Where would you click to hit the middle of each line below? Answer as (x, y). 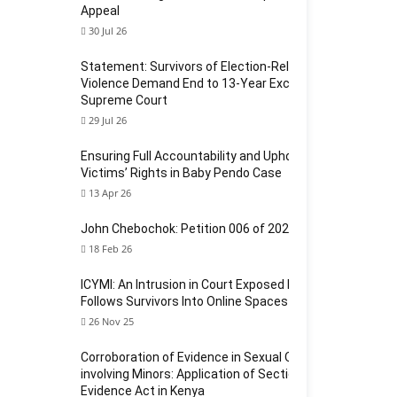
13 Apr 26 (110, 193)
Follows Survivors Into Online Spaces (184, 301)
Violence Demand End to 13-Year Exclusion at (210, 83)
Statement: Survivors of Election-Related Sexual (218, 66)
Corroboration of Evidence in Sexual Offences (210, 357)
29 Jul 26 (108, 120)
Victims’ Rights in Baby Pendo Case (181, 173)
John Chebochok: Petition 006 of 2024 (188, 229)
